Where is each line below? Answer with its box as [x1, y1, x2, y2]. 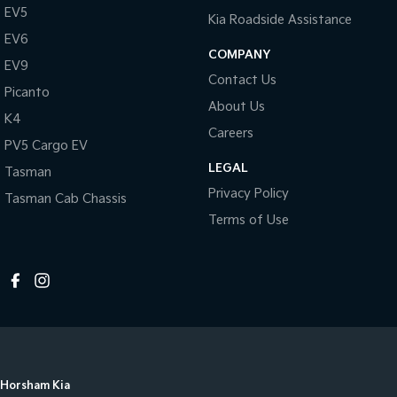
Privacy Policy [207, 186, 289, 202]
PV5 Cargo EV [4, 138, 88, 154]
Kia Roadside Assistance [207, 12, 352, 28]
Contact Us [207, 73, 276, 89]
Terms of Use [207, 213, 289, 229]
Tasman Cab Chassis [4, 191, 127, 207]
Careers [207, 126, 253, 142]
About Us [207, 99, 265, 115]
